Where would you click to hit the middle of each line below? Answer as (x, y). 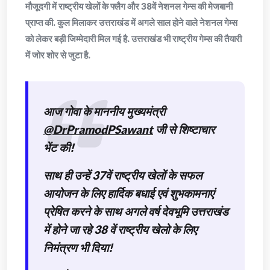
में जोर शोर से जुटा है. (58, 55)
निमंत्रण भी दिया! (78, 247)
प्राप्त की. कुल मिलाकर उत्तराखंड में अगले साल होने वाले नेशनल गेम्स (131, 22)
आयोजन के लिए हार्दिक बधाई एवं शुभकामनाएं (129, 193)
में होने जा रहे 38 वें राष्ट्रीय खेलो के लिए (120, 229)
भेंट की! (59, 147)
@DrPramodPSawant (98, 129)
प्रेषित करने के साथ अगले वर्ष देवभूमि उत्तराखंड (136, 211)
